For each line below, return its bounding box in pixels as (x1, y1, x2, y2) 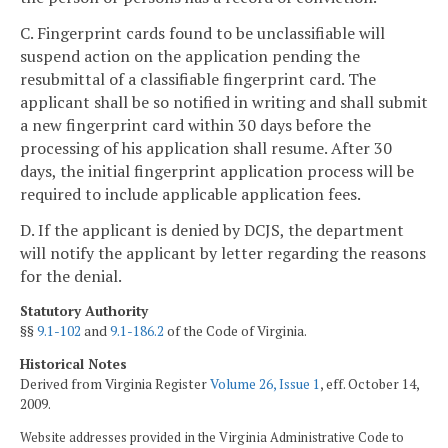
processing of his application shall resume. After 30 (20, 136, 392, 159)
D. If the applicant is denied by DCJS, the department (20, 218, 404, 241)
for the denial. (20, 264, 122, 287)
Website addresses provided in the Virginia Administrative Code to (20, 428, 404, 446)
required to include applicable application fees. (20, 182, 361, 205)
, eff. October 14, (320, 375, 419, 394)
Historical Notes (20, 355, 127, 374)
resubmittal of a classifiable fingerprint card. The (20, 67, 376, 90)
